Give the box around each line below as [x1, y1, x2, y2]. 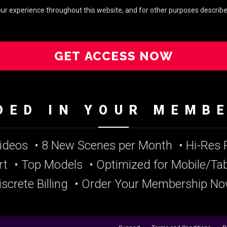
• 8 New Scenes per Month [34, 138, 172, 153]
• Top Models [14, 158, 83, 172]
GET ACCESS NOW [54, 49, 173, 63]
